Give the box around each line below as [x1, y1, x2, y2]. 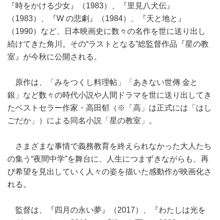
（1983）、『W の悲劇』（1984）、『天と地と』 [7, 14, 186, 23]
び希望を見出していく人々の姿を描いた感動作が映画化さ [7, 167, 212, 176]
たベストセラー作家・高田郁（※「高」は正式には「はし [7, 104, 212, 112]
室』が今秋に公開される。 [7, 53, 102, 61]
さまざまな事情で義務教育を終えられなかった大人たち [7, 142, 212, 150]
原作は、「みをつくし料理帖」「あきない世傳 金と [7, 78, 198, 86]
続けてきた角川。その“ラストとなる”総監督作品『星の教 [7, 40, 209, 48]
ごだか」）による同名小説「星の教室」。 [7, 116, 157, 125]
